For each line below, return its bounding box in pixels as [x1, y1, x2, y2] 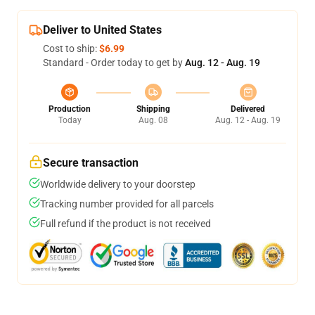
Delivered [231, 104, 265, 114]
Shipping [136, 104, 170, 114]
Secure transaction [43, 156, 139, 169]
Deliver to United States [43, 23, 162, 37]
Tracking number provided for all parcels [40, 198, 214, 210]
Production [49, 104, 91, 114]
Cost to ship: [43, 43, 99, 54]
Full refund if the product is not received [40, 218, 211, 229]
